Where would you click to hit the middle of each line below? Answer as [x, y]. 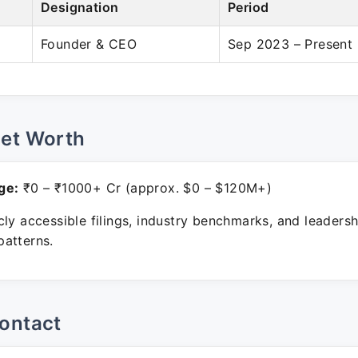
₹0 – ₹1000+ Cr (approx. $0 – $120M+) [145, 188]
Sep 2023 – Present [290, 44]
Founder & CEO [89, 44]
